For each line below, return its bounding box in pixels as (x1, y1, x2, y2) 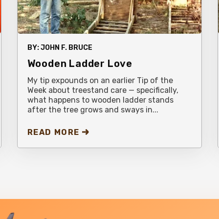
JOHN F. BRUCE (40, 43, 92, 52)
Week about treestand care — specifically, (27, 85, 178, 95)
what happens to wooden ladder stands (27, 95, 174, 105)
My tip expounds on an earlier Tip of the (27, 75, 173, 85)
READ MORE (27, 127, 80, 137)
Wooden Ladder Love (27, 57, 133, 69)
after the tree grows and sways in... (27, 105, 158, 114)
